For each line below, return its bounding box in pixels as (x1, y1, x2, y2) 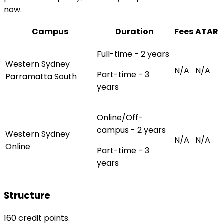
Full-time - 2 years (97, 48, 169, 60)
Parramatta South (5, 71, 77, 83)
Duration (115, 26, 154, 38)
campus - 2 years (97, 124, 166, 136)
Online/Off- (97, 112, 143, 124)
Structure (4, 188, 50, 202)
